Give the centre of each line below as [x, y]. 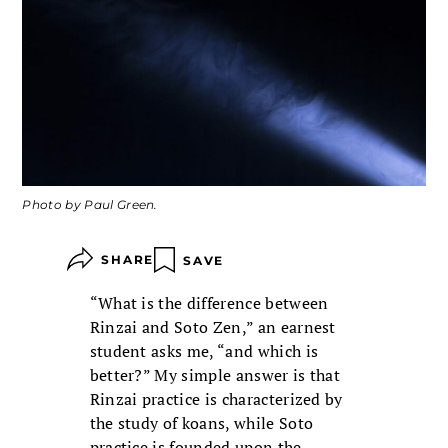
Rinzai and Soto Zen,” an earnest [212, 327]
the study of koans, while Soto [201, 423]
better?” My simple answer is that [215, 375]
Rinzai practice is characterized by [216, 399]
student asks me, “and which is [204, 351]
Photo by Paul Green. [90, 205]
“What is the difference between [209, 303]
